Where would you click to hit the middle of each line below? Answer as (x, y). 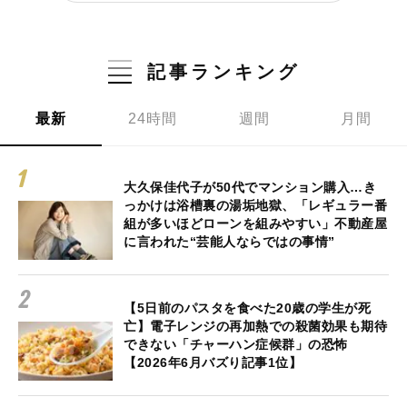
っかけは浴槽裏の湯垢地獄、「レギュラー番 (255, 205)
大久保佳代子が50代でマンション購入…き (250, 187)
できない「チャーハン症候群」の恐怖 (236, 344)
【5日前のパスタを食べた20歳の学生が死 (247, 308)
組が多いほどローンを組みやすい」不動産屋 (255, 223)
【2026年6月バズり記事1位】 (213, 362)
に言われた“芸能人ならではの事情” (229, 241)
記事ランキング (223, 71)
